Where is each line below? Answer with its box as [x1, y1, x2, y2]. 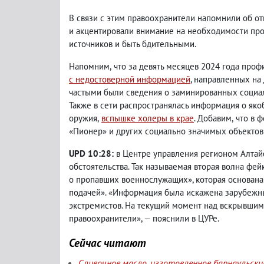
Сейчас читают [69, 235, 146, 250]
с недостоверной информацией [69, 74, 190, 85]
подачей [69, 187, 101, 198]
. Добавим [194, 113, 232, 124]
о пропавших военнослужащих [69, 174, 188, 185]
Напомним [69, 61, 110, 72]
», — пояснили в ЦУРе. [137, 213, 219, 224]
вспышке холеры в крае [101, 113, 194, 124]
